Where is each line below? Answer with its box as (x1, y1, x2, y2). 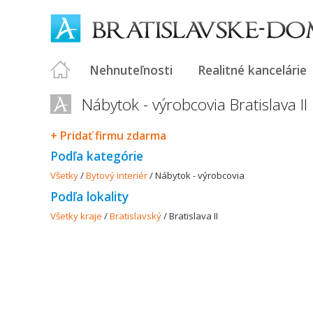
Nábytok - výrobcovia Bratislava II (82, 94, 307, 115)
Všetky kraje (50, 210, 102, 222)
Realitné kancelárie (198, 61, 307, 78)
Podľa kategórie (50, 147, 143, 164)
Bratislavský (110, 210, 161, 222)
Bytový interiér (86, 169, 147, 182)
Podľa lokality (50, 188, 129, 205)
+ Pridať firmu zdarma (50, 128, 166, 143)
